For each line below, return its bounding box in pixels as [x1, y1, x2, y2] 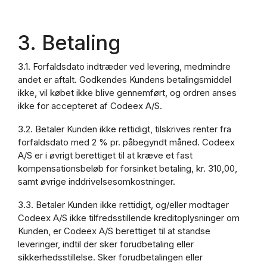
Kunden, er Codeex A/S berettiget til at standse [18, 225, 210, 237]
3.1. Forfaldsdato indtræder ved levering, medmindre [18, 60, 231, 72]
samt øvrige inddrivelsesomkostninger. [18, 175, 175, 187]
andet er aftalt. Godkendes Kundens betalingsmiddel [18, 73, 231, 85]
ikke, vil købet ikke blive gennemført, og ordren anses [18, 86, 237, 98]
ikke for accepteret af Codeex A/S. [18, 100, 162, 111]
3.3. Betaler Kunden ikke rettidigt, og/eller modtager [18, 198, 229, 210]
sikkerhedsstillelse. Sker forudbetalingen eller [18, 251, 203, 263]
